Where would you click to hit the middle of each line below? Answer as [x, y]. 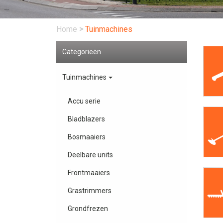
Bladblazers [86, 119]
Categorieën [82, 52]
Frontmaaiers [89, 173]
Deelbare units [90, 155]
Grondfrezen [88, 209]
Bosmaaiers [86, 137]
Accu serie [84, 101]
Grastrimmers [89, 191]
